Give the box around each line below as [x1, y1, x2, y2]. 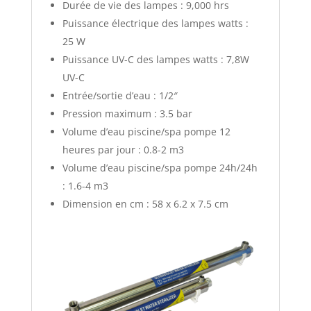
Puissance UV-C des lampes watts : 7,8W [62, 52, 249, 66]
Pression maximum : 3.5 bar [62, 106, 192, 120]
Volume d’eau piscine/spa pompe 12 [62, 124, 230, 138]
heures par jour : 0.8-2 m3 [62, 142, 184, 156]
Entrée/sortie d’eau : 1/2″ [62, 88, 178, 102]
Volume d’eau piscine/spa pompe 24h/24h [62, 160, 258, 174]
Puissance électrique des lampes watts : [62, 16, 249, 30]
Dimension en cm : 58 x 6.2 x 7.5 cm [62, 196, 228, 210]
